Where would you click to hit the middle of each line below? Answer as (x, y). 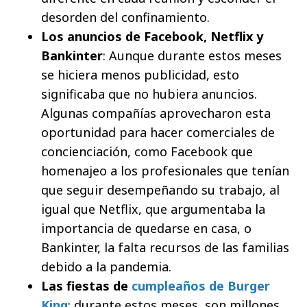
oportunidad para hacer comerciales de (158, 132)
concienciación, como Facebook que (147, 151)
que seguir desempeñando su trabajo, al (160, 189)
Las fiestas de (86, 285)
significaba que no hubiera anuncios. (149, 94)
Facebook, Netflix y (204, 36)
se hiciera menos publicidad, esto (140, 74)
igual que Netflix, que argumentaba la (153, 209)
